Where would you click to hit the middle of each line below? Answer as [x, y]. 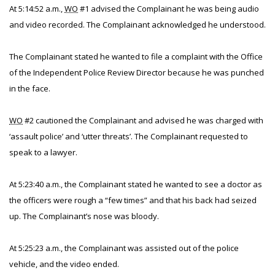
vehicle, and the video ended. [64, 264]
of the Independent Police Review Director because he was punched [137, 72]
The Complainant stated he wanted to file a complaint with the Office [136, 56]
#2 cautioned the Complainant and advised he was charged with [143, 120]
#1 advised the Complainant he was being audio [168, 9]
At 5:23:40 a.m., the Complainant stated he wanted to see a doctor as [136, 184]
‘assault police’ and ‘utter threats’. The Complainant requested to [129, 136]
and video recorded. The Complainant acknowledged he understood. [137, 25]
